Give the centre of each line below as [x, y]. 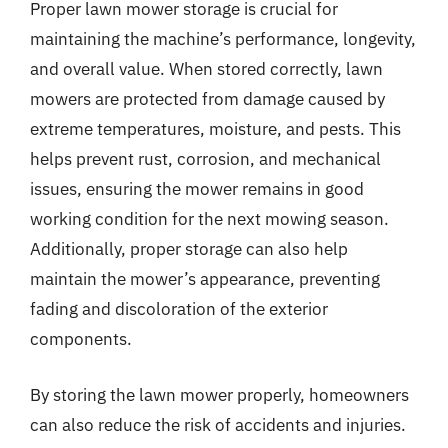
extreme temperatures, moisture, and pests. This [215, 129]
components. [81, 339]
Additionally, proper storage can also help [189, 249]
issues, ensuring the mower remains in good [197, 189]
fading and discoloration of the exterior [179, 309]
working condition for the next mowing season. [209, 219]
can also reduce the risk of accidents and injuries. [218, 424]
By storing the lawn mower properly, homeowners [219, 394]
